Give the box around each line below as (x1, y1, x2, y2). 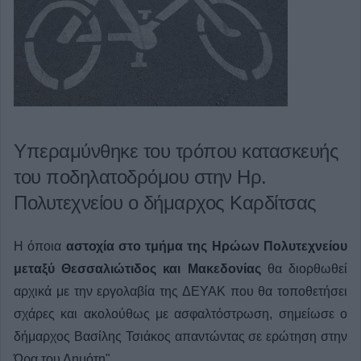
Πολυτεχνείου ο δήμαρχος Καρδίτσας (14, 192, 317, 214)
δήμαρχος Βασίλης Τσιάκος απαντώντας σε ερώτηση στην (14, 330, 347, 343)
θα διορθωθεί (260, 262, 348, 276)
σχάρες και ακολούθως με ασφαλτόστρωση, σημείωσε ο (14, 307, 347, 321)
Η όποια (14, 239, 62, 253)
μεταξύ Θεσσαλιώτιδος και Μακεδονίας (14, 262, 261, 276)
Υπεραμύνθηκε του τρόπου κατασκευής (14, 140, 338, 162)
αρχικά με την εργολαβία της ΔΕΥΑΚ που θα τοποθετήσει (14, 284, 347, 298)
